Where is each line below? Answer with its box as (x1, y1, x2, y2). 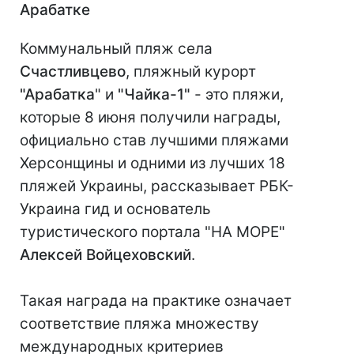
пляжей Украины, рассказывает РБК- (20, 177, 294, 196)
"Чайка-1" (118, 85, 190, 104)
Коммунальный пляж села (20, 40, 213, 58)
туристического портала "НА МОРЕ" (20, 223, 285, 242)
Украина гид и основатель (20, 200, 211, 219)
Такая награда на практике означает (20, 292, 292, 311)
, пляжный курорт (126, 62, 256, 81)
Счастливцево (20, 62, 126, 81)
